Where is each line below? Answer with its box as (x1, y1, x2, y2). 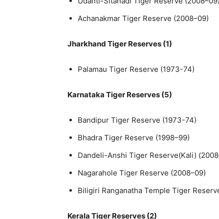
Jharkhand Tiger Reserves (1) (67, 39, 172, 48)
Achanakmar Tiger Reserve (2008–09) (78, 13, 209, 23)
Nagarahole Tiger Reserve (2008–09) (78, 168, 206, 177)
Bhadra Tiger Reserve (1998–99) (78, 132, 190, 142)
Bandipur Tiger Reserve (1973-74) (78, 115, 197, 125)
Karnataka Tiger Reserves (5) (67, 89, 172, 99)
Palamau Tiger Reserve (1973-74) (78, 64, 195, 74)
